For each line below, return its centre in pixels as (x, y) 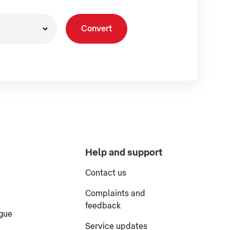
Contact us (106, 173)
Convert (97, 29)
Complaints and (115, 194)
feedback (103, 206)
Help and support (123, 152)
